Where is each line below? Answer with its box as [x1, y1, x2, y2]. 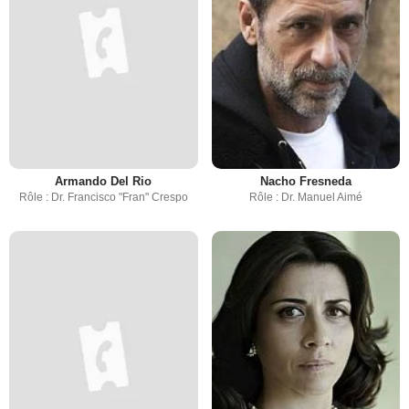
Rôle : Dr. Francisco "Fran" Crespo [18, 190, 188, 204]
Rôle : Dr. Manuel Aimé [248, 190, 362, 204]
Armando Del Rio [55, 173, 152, 188]
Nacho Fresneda [259, 173, 351, 188]
